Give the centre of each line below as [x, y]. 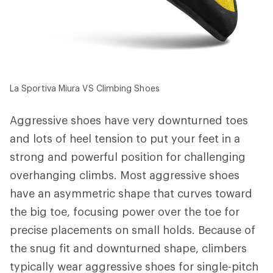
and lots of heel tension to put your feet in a [125, 139]
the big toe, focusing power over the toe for [125, 212]
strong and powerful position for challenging [128, 157]
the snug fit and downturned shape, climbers [128, 248]
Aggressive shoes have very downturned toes [129, 120]
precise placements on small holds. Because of [133, 230]
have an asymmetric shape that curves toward [131, 193]
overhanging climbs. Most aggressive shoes [125, 175]
